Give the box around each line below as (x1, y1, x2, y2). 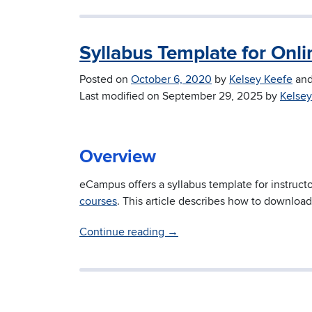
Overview (79, 146, 156, 169)
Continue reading (79, 225, 167, 240)
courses (79, 194, 117, 209)
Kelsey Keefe (229, 72, 292, 87)
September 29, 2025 (162, 89, 263, 104)
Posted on (79, 72, 131, 87)
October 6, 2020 (131, 72, 212, 87)
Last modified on (79, 89, 162, 104)
